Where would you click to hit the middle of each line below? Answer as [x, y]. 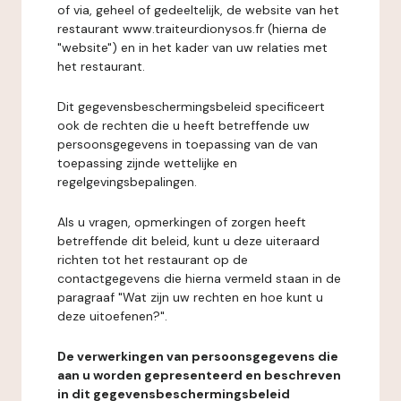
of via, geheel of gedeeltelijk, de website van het [198, 10]
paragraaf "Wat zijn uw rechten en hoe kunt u [190, 297]
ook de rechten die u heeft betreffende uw [183, 125]
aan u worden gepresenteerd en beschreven [199, 375]
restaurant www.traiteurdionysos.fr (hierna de [192, 29]
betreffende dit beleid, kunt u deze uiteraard [188, 241]
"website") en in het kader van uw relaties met [192, 47]
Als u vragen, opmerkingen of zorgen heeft [182, 222]
